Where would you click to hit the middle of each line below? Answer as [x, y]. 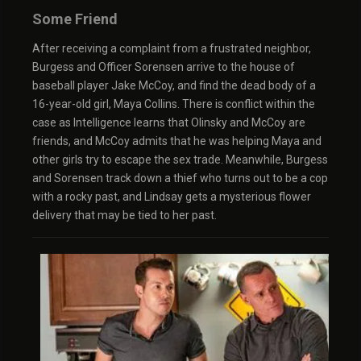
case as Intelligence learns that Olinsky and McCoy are [169, 122]
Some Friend [75, 19]
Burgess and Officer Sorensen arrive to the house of [164, 67]
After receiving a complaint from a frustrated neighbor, [172, 48]
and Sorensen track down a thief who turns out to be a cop [180, 178]
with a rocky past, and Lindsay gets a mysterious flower [172, 197]
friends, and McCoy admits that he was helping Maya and [177, 141]
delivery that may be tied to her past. [124, 215]
